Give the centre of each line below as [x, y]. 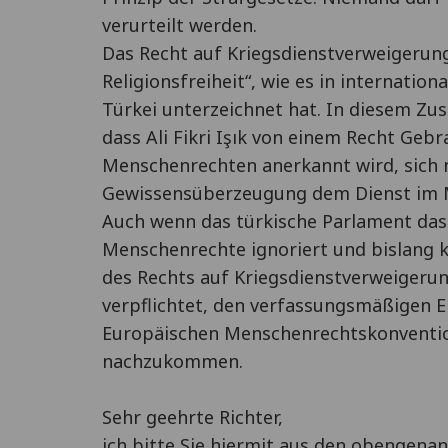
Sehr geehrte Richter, [192, 417]
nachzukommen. [172, 361]
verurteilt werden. [179, 25]
